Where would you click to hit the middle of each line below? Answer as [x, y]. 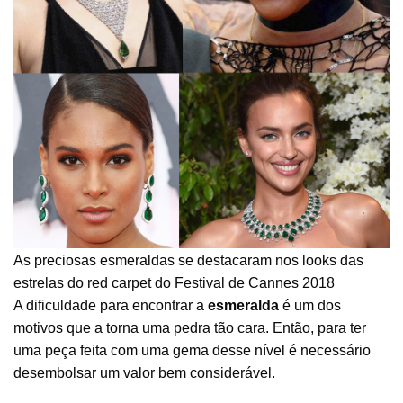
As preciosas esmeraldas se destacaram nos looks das [188, 260]
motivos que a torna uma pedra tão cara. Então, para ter [190, 327]
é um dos [310, 305]
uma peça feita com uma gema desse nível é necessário [192, 350]
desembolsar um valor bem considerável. [144, 372]
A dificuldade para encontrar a [111, 305]
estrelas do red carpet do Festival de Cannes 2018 [174, 282]
